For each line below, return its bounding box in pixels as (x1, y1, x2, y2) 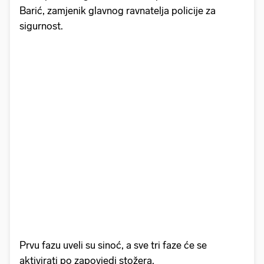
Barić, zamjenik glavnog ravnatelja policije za (19, 5, 216, 17)
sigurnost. (19, 20, 63, 32)
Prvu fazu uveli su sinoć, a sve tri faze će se (19, 239, 207, 252)
